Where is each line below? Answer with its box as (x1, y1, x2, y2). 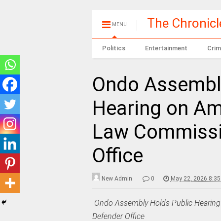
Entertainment (145, 44, 187, 52)
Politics (102, 44, 125, 52)
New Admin (101, 175, 132, 182)
